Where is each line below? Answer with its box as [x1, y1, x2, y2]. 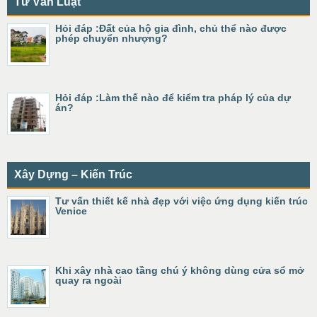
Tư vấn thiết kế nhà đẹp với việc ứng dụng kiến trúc [55, 195, 308, 207]
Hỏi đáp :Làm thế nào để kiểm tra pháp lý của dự [55, 92, 291, 103]
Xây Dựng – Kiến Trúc [14, 168, 132, 180]
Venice [55, 205, 87, 217]
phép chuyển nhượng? [55, 33, 168, 44]
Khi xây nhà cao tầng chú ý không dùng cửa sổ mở [55, 265, 304, 276]
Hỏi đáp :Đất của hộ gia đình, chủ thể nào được [55, 23, 287, 34]
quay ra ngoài [55, 275, 122, 286]
